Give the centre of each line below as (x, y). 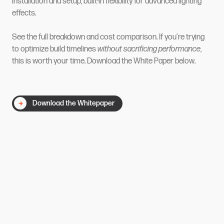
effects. (24, 13)
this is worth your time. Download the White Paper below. (104, 61)
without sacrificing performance (149, 49)
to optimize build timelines (55, 49)
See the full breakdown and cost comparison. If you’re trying (108, 37)
